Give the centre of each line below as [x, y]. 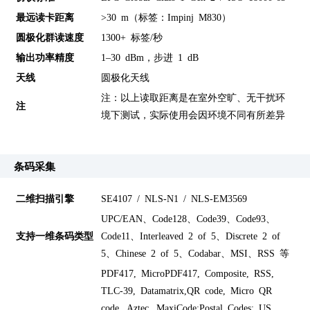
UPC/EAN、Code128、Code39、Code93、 [189, 218]
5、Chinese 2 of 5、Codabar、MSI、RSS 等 [195, 253]
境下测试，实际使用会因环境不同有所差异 [193, 114]
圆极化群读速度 [50, 36]
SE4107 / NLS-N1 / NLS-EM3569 [174, 198]
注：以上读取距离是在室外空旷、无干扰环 [193, 97]
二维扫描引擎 [45, 198]
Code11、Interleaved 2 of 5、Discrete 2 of [191, 236]
